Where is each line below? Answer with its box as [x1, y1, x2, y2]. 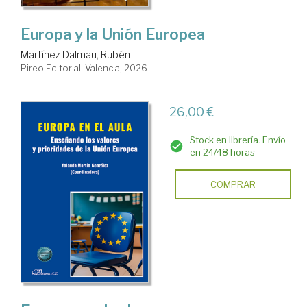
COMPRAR [210, 179, 256, 191]
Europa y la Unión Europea [21, 25, 205, 44]
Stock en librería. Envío [189, 134, 286, 146]
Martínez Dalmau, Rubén [21, 49, 130, 61]
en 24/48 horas [189, 147, 255, 158]
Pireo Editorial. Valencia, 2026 [21, 62, 147, 74]
